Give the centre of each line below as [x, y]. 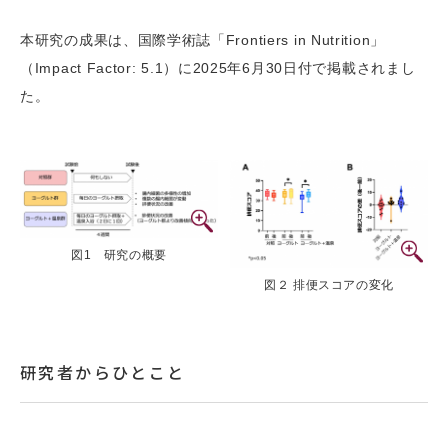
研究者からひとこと [103, 372]
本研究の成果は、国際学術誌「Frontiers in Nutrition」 [202, 40]
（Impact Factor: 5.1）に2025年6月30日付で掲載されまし [218, 68]
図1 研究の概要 [119, 254]
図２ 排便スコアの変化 [329, 285]
